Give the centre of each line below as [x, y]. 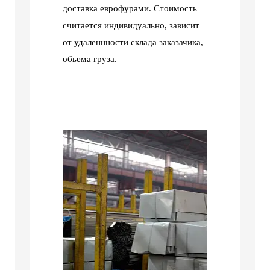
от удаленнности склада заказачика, [133, 42]
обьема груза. [90, 59]
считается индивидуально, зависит [131, 26]
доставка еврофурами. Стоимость [130, 9]
